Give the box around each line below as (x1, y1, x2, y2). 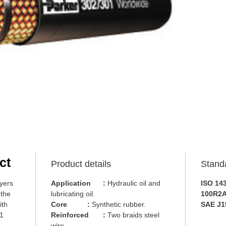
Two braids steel (105, 211, 159, 219)
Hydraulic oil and (105, 179, 160, 187)
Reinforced (51, 211, 89, 219)
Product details (51, 159, 111, 169)
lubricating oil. (51, 190, 95, 198)
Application (51, 179, 91, 187)
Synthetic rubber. (90, 200, 146, 208)
